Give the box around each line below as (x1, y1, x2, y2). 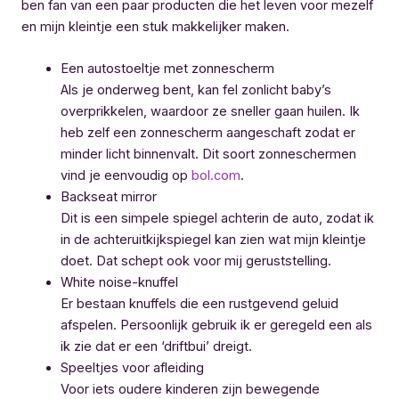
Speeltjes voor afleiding (60, 359, 204, 376)
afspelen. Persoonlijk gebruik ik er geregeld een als (60, 316, 372, 333)
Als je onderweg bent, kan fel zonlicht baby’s (60, 81, 331, 98)
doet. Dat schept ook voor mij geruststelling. (60, 252, 331, 269)
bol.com (191, 167, 240, 183)
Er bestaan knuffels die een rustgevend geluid (60, 295, 338, 312)
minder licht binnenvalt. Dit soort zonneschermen (60, 145, 356, 162)
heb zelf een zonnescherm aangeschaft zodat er (60, 124, 355, 141)
